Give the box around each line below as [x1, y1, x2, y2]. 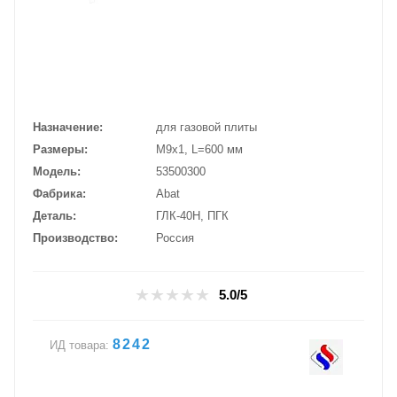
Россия [156, 231, 194, 245]
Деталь [33, 209, 73, 223]
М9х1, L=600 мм [156, 143, 243, 157]
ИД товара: [50, 339, 109, 353]
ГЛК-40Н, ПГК [156, 209, 229, 223]
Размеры [33, 143, 84, 157]
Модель [33, 165, 77, 179]
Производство [33, 231, 114, 245]
